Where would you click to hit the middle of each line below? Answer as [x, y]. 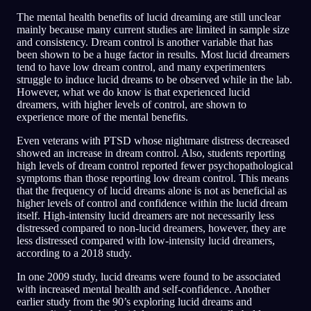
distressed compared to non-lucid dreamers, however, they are [151, 228]
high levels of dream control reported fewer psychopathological [155, 166]
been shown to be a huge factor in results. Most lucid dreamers [153, 55]
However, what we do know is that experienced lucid [133, 92]
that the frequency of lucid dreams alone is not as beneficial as [152, 191]
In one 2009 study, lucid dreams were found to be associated [149, 277]
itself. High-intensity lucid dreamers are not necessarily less [145, 216]
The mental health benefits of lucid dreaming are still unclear [149, 17]
